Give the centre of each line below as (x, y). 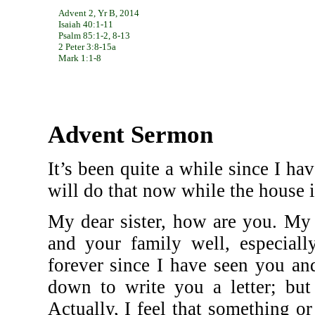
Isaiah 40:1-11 (86, 24)
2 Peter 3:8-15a (87, 47)
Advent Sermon (130, 135)
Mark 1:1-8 (80, 58)
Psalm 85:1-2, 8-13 (94, 36)
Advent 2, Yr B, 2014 (99, 13)
